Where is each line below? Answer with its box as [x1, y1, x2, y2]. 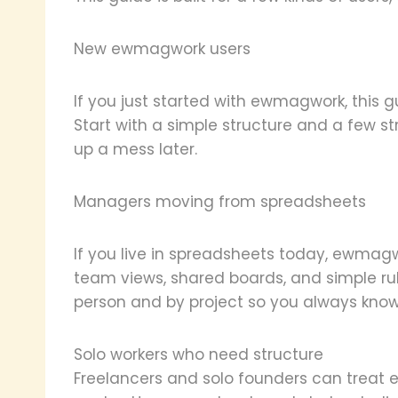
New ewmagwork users [74, 37, 251, 60]
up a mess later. [74, 138, 197, 160]
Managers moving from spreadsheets [74, 190, 366, 212]
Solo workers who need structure [74, 343, 323, 365]
